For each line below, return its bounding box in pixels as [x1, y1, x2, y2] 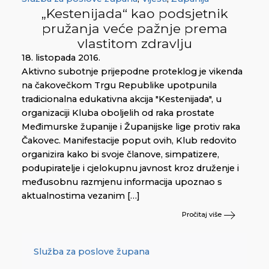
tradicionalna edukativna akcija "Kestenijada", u [22, 93, 222, 104]
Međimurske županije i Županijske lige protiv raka [22, 121, 240, 132]
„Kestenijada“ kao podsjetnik [41, 5, 228, 21]
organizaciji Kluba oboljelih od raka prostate [22, 107, 214, 118]
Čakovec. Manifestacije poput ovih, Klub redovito [22, 134, 237, 146]
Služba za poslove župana [34, 246, 150, 257]
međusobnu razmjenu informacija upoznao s [22, 176, 222, 187]
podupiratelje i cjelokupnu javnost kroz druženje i [22, 162, 239, 174]
